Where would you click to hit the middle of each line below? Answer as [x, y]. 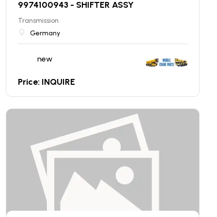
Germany [45, 33]
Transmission [38, 20]
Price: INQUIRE [46, 82]
